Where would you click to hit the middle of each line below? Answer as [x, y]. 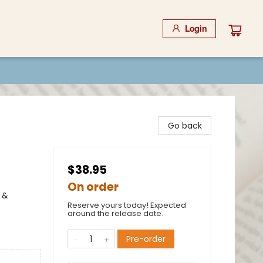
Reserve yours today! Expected [127, 205]
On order [93, 187]
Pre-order [146, 239]
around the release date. [115, 213]
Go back [185, 126]
